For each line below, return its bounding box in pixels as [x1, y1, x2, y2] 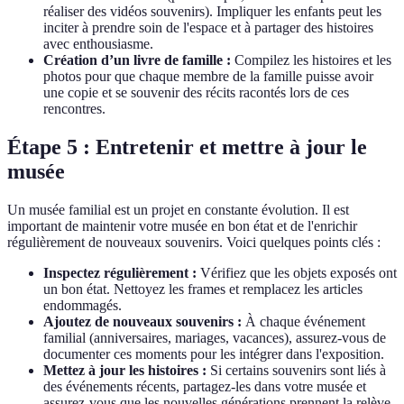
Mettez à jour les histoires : [43, 362, 207, 378]
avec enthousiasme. [43, 35, 153, 51]
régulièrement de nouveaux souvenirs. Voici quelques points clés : [7, 234, 381, 250]
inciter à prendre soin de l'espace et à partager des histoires [43, 19, 373, 35]
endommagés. [43, 297, 122, 313]
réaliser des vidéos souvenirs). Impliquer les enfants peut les [43, 3, 381, 19]
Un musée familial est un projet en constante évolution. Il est [7, 201, 349, 217]
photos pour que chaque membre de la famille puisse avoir [43, 68, 373, 84]
